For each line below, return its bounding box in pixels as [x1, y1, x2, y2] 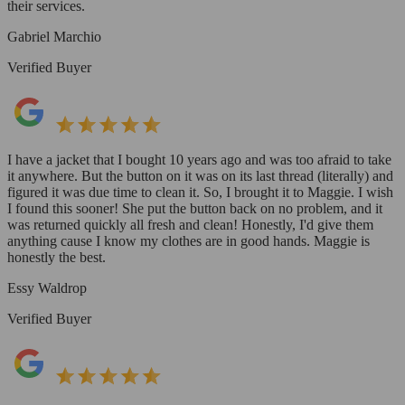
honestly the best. [7, 249, 106, 265]
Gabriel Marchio [7, 28, 101, 44]
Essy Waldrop [7, 279, 87, 296]
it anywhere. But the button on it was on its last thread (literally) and [7, 167, 393, 184]
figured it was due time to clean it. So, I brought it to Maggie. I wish [7, 184, 393, 200]
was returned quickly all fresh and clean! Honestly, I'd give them [7, 216, 373, 232]
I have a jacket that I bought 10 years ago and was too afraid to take [7, 151, 391, 167]
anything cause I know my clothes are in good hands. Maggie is [7, 232, 370, 249]
